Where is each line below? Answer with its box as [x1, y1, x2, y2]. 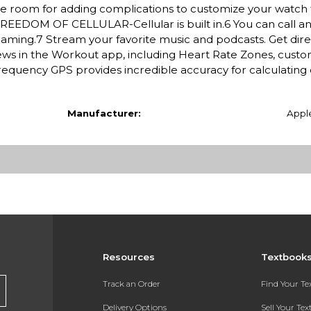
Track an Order [102, 279, 160, 289]
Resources [102, 251, 155, 262]
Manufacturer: [67, 107, 141, 119]
